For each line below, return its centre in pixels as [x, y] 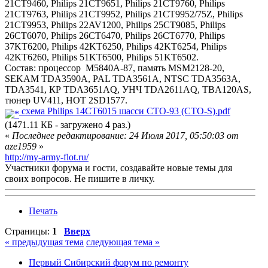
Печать [43, 211]
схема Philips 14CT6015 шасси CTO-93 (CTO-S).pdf [125, 111]
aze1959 [21, 147]
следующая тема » [123, 242]
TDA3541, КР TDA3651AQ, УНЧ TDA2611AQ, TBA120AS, [128, 90]
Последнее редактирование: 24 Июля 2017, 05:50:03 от [125, 136]
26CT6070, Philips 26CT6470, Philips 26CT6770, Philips [115, 36]
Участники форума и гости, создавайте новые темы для [118, 168]
